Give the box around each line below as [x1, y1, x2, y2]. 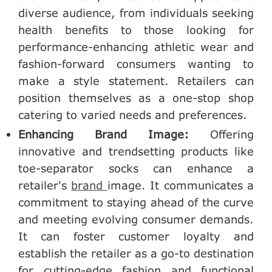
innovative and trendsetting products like [18, 144, 254, 158]
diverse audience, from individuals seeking [18, 5, 254, 19]
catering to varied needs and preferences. [18, 107, 247, 121]
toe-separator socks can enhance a [18, 161, 254, 175]
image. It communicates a [107, 178, 254, 192]
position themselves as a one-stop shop [18, 90, 254, 104]
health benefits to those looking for [18, 22, 254, 36]
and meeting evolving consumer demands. [18, 212, 254, 226]
